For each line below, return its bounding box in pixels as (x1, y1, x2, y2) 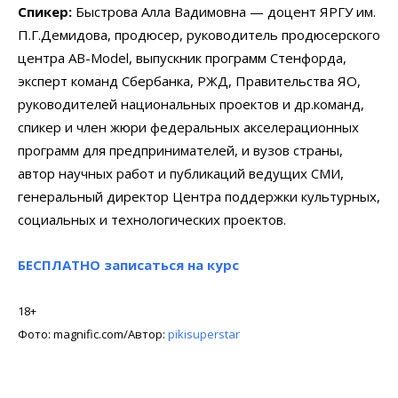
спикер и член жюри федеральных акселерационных (18, 117, 359, 136)
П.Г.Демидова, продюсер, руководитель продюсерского (18, 25, 380, 44)
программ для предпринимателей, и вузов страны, (18, 140, 343, 159)
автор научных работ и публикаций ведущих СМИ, (18, 163, 344, 182)
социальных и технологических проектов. (18, 210, 286, 228)
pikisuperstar (168, 325, 243, 342)
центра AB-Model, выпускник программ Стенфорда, (18, 48, 346, 67)
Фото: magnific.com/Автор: (18, 325, 168, 342)
